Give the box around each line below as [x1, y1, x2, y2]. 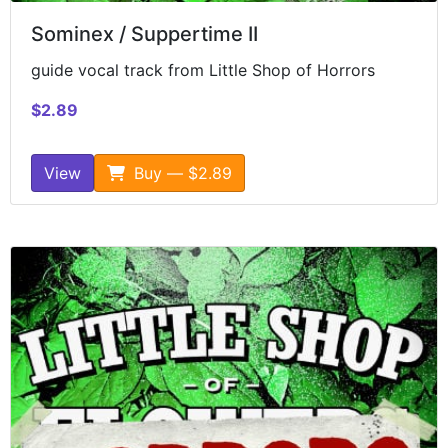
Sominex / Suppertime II [31, 21, 258, 46]
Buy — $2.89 [129, 162, 232, 183]
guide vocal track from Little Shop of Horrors [31, 59, 375, 80]
